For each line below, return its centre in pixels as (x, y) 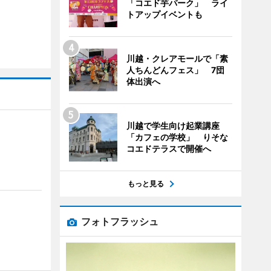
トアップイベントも (164, 14)
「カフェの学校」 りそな (177, 137)
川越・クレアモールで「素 (177, 58)
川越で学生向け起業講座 (173, 126)
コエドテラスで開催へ (168, 149)
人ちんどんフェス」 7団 (175, 70)
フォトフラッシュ (119, 221)
